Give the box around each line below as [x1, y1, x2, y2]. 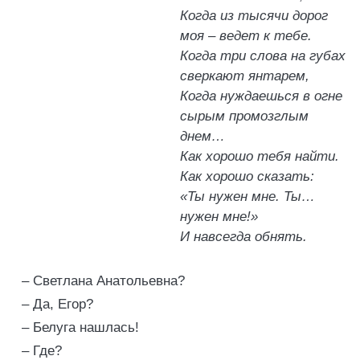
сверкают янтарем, [180, 68, 309, 84]
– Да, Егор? [22, 297, 93, 312]
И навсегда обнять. [180, 229, 307, 244]
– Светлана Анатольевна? [22, 273, 185, 288]
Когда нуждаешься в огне [180, 88, 342, 104]
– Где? [22, 343, 62, 358]
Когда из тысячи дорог [180, 8, 328, 23]
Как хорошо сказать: [180, 169, 314, 184]
